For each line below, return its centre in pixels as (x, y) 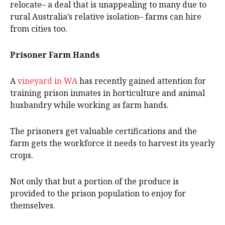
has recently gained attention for (142, 81)
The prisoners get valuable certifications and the (103, 131)
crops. (22, 155)
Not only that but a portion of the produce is (94, 182)
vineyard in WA (47, 81)
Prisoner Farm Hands (55, 55)
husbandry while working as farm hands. (89, 105)
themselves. (33, 206)
